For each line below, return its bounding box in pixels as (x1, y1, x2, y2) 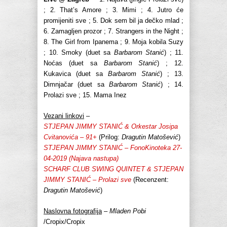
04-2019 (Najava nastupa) (44, 155, 119, 163)
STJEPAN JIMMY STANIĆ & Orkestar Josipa (44, 123, 178, 131)
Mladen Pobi (109, 207, 146, 215)
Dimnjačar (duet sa (44, 81, 109, 89)
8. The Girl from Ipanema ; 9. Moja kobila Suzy (44, 38, 183, 46)
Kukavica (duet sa (44, 70, 108, 78)
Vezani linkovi (44, 112, 84, 120)
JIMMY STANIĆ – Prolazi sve (44, 176, 131, 184)
